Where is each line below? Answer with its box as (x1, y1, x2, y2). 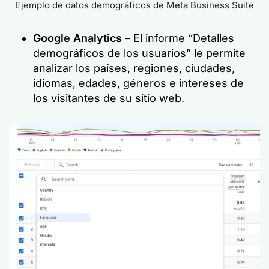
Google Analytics (33, 32, 125, 44)
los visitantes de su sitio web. (33, 92, 184, 104)
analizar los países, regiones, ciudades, (33, 62, 235, 74)
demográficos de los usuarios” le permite (33, 47, 246, 59)
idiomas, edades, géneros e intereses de (33, 77, 244, 89)
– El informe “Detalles (125, 32, 234, 44)
